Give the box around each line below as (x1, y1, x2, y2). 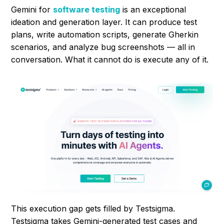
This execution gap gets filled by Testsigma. (11, 203, 175, 214)
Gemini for (11, 4, 53, 15)
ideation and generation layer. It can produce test (11, 17, 197, 27)
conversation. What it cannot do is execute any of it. (11, 54, 209, 65)
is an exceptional (120, 4, 186, 15)
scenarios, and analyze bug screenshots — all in (11, 42, 195, 52)
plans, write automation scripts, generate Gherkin (11, 29, 199, 40)
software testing (53, 4, 120, 15)
